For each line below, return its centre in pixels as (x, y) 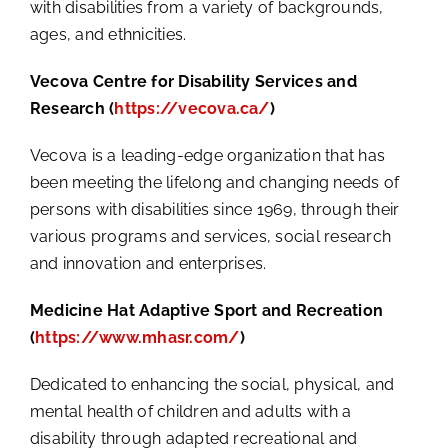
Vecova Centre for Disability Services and (193, 81)
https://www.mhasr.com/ (137, 337)
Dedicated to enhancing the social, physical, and (212, 384)
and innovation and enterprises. (148, 263)
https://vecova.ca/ (192, 108)
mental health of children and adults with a (190, 411)
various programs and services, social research (210, 236)
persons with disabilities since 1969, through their (214, 209)
